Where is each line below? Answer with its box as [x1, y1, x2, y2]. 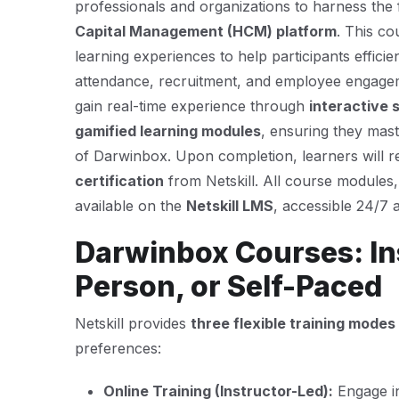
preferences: [75, 339, 161, 357]
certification [75, 172, 164, 190]
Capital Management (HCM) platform [75, 22, 337, 40]
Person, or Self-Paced [75, 269, 382, 304]
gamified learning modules [75, 122, 261, 140]
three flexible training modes [191, 314, 395, 332]
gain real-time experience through [75, 97, 309, 115]
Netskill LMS [186, 197, 273, 215]
